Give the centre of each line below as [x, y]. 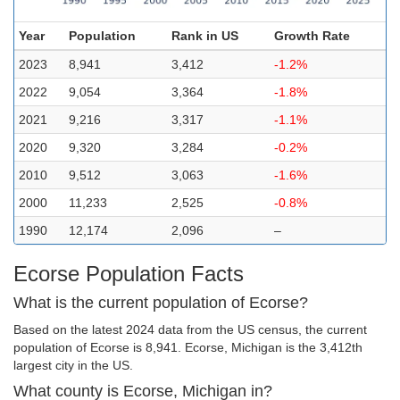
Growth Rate [312, 36]
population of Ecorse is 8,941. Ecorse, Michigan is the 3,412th [188, 347]
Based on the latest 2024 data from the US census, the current [190, 329]
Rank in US [205, 36]
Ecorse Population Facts [129, 274]
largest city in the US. [73, 365]
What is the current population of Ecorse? [161, 303]
